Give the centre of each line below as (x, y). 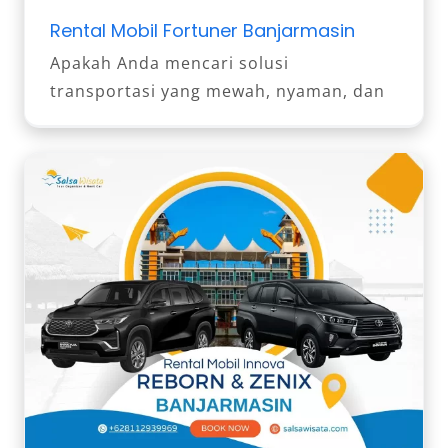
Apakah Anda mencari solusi (169, 62)
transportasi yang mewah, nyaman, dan (217, 90)
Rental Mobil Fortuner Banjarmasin (202, 30)
